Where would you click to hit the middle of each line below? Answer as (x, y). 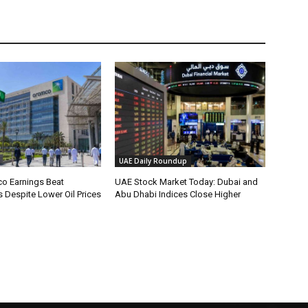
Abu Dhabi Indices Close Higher (178, 195)
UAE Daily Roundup (153, 161)
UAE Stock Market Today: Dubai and (187, 182)
